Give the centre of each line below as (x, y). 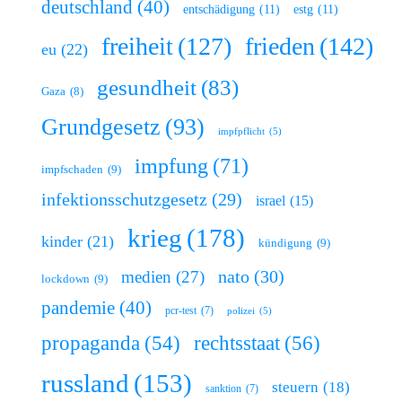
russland (85, 383)
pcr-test (181, 310)
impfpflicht (241, 131)
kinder (62, 241)
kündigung (285, 242)
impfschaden (72, 169)
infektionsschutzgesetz (124, 199)
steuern (295, 387)
